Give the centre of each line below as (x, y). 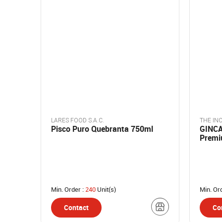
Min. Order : (68, 189)
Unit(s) (106, 189)
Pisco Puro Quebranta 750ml (102, 129)
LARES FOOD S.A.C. (78, 120)
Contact (76, 207)
